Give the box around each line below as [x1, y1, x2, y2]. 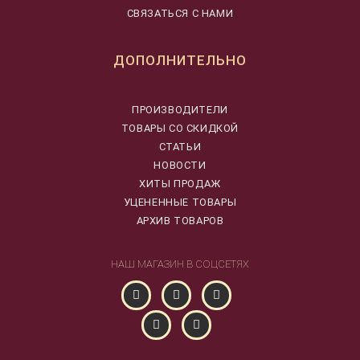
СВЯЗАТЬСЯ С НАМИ [126, 7, 234, 20]
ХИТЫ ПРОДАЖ [139, 178, 221, 190]
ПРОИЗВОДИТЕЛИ [132, 104, 228, 117]
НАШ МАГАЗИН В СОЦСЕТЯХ [111, 258, 249, 271]
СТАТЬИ [158, 141, 202, 153]
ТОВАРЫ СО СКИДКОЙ [121, 122, 239, 135]
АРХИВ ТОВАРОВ [136, 215, 224, 227]
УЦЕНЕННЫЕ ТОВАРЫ [123, 196, 237, 209]
